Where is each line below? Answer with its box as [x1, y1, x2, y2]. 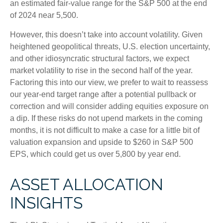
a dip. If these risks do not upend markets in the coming [10, 113, 203, 122]
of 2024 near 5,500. [10, 10, 78, 19]
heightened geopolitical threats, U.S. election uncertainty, [10, 42, 210, 51]
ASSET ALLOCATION [10, 175, 163, 194]
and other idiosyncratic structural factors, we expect [10, 54, 189, 63]
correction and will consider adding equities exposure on [10, 102, 209, 111]
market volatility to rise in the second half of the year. [10, 66, 193, 75]
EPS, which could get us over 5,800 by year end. [10, 149, 181, 158]
